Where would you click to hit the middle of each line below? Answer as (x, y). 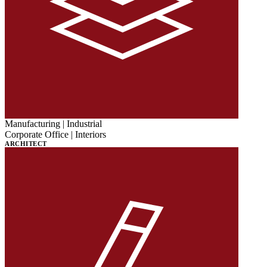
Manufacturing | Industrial (53, 123)
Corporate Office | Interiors (55, 134)
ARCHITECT (26, 143)
